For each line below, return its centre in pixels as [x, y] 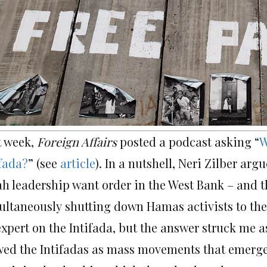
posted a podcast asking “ [188, 142]
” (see [44, 163]
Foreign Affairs [77, 142]
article [78, 163]
